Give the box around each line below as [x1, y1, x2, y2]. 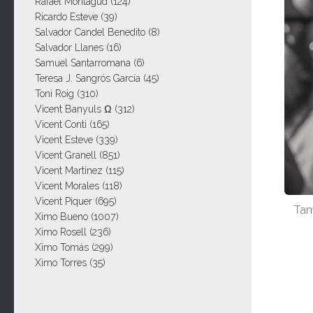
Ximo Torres [35, 257, 87, 269]
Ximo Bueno [35, 211, 88, 223]
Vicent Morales [35, 180, 99, 192]
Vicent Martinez [35, 165, 103, 177]
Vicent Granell [35, 150, 96, 161]
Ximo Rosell [35, 226, 87, 238]
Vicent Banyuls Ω [35, 103, 112, 115]
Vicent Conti [35, 119, 87, 131]
